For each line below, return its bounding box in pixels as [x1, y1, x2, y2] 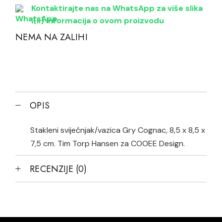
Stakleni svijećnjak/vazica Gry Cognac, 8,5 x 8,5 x [30, 125, 206, 136]
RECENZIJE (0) [30, 163, 87, 176]
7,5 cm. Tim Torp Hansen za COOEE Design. [30, 138, 185, 149]
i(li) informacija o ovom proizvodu [31, 15, 165, 26]
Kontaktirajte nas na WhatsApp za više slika [31, 3, 203, 14]
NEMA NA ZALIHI [15, 31, 88, 44]
